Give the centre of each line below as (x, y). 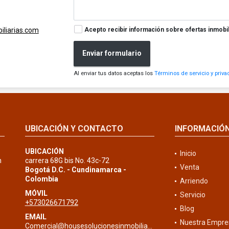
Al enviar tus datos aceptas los (114, 73)
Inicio (188, 153)
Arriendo (194, 181)
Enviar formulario (112, 53)
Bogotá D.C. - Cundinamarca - (75, 169)
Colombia (41, 179)
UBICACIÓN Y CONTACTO (74, 128)
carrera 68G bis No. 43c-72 (67, 160)
